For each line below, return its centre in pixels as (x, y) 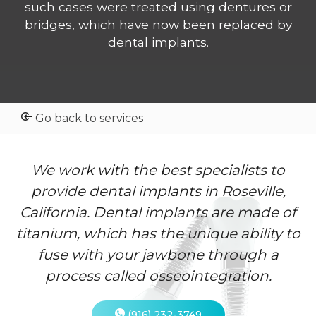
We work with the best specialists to (158, 170)
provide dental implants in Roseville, (158, 191)
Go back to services (89, 118)
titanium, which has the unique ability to (158, 233)
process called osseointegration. (158, 275)
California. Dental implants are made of (158, 212)
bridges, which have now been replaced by (158, 25)
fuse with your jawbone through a (158, 254)
